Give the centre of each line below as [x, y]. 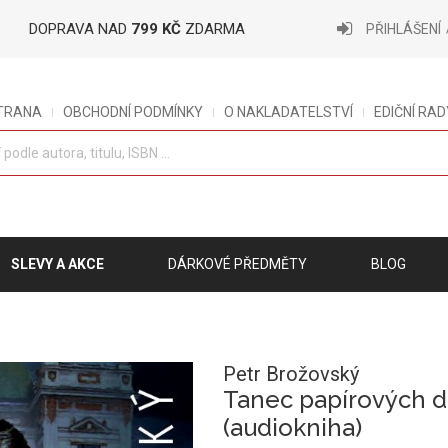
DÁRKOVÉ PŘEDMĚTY [237, 264]
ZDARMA [213, 29]
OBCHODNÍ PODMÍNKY [133, 112]
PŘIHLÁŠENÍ [403, 29]
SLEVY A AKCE [57, 264]
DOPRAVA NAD [80, 29]
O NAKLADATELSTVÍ [289, 112]
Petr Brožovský [290, 374]
